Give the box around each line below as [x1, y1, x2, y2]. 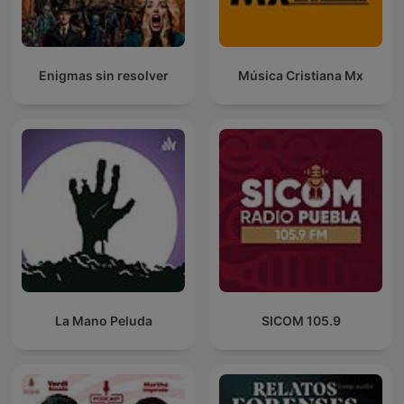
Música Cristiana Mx [238, 68, 363, 84]
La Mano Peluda [54, 313, 152, 329]
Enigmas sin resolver [38, 68, 169, 84]
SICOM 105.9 [261, 313, 341, 329]
